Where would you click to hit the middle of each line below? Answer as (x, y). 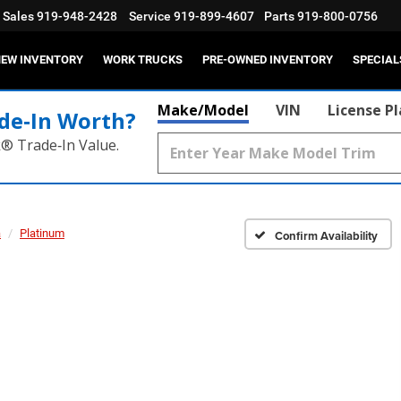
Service (150, 17)
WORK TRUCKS (143, 60)
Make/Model (203, 110)
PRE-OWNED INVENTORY (268, 60)
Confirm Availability (326, 235)
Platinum (42, 233)
